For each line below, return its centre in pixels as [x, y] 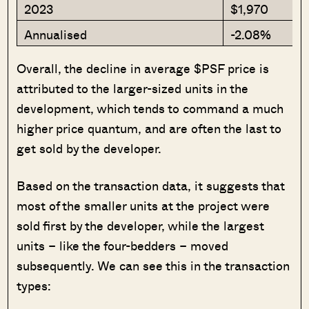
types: [34, 285]
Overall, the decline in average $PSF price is [143, 68]
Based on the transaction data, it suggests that [151, 185]
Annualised [56, 34]
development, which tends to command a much [150, 108]
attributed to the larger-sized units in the [133, 88]
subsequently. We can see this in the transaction [153, 265]
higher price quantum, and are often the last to [149, 128]
